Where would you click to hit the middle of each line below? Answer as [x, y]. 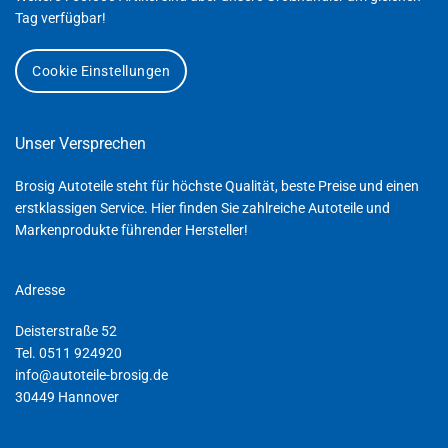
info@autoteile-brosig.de [91, 374]
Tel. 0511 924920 [68, 352]
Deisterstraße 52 [66, 330]
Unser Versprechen [80, 143]
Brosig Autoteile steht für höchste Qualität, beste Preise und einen [217, 185]
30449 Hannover [67, 396]
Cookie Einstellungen [101, 70]
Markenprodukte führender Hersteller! [131, 229]
